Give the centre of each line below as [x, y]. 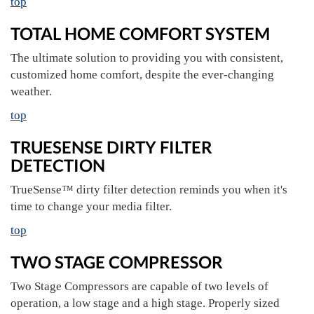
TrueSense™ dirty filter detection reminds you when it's [149, 190]
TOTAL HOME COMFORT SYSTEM [140, 33]
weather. [31, 91]
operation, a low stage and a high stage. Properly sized [145, 303]
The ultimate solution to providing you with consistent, [147, 58]
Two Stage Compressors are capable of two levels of [139, 286]
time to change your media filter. [91, 206]
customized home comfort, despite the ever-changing [142, 75]
